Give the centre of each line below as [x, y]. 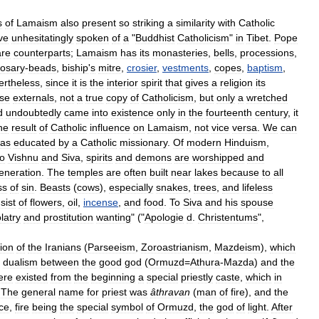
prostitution [68, 217]
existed [32, 277]
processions [267, 52]
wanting [114, 217]
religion [236, 82]
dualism [20, 262]
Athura [205, 262]
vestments [185, 67]
